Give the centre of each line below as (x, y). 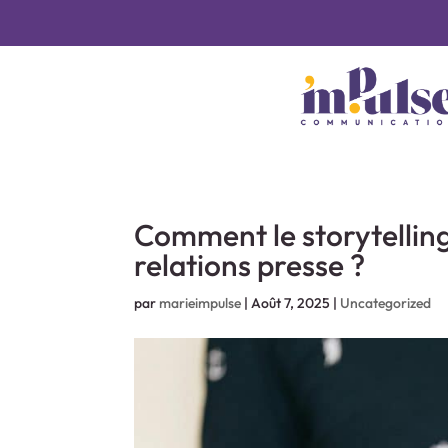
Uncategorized (386, 302)
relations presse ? (250, 264)
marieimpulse (200, 302)
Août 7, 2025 (291, 302)
